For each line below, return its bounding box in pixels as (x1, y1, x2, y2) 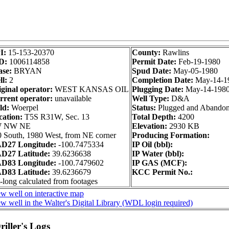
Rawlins (163, 48, 189, 57)
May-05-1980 (173, 66, 218, 75)
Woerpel (9, 103, 38, 112)
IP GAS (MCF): (132, 158, 187, 167)
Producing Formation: (132, 131, 210, 140)
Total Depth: (132, 112, 178, 121)
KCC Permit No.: (132, 168, 193, 176)
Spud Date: (132, 66, 173, 75)
